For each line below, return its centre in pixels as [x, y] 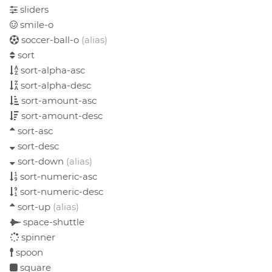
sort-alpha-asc [52, 70]
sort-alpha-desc [55, 85]
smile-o [36, 24]
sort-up [34, 206]
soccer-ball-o [50, 39]
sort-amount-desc [61, 115]
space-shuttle [53, 222]
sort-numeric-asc [57, 176]
